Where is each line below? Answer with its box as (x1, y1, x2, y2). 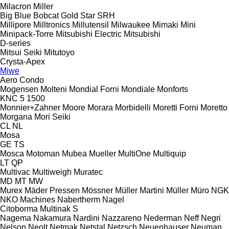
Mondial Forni (69, 84, 119, 94)
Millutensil (72, 20, 109, 29)
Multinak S (40, 204, 78, 213)
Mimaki (152, 20, 178, 29)
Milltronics (33, 20, 70, 29)
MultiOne (118, 149, 151, 158)
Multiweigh (32, 167, 72, 176)
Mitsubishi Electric (56, 29, 122, 38)
